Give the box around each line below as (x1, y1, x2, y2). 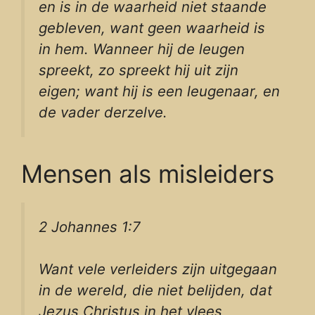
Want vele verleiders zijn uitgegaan (39, 260, 277, 278)
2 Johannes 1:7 (39, 217, 141, 236)
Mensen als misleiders (21, 158, 274, 188)
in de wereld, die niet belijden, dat (39, 281, 272, 300)
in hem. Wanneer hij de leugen (39, 40, 245, 58)
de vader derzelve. (39, 103, 167, 122)
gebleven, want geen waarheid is (39, 19, 265, 37)
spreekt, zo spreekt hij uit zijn (39, 61, 238, 79)
